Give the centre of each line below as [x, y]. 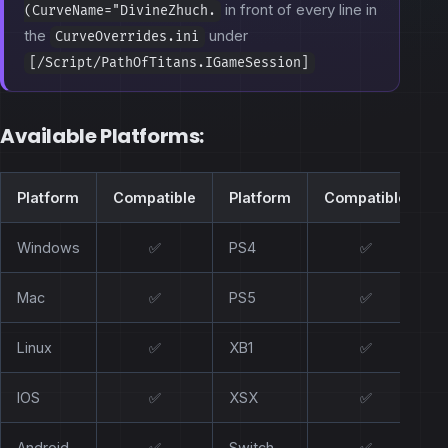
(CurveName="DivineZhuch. [120, 11]
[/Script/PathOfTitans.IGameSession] [169, 63]
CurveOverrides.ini [127, 37]
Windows [48, 247]
